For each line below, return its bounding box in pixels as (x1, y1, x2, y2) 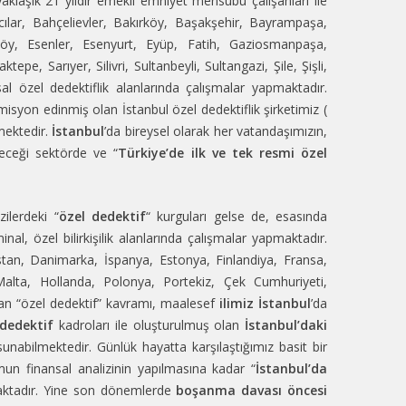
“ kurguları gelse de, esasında (145, 207, 328, 225)
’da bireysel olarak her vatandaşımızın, (104, 121, 328, 140)
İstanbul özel (121, 100, 198, 118)
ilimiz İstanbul (219, 294, 311, 312)
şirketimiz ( (259, 100, 328, 118)
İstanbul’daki (245, 315, 328, 333)
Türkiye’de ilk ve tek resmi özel (118, 143, 327, 161)
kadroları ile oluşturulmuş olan (53, 315, 246, 333)
